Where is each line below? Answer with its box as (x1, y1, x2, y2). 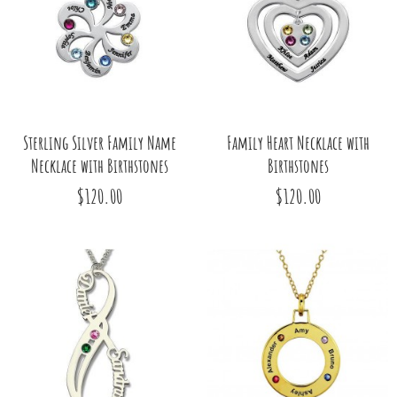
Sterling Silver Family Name (22, 130, 176, 154)
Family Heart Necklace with (226, 130, 370, 154)
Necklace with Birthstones (30, 153, 168, 177)
